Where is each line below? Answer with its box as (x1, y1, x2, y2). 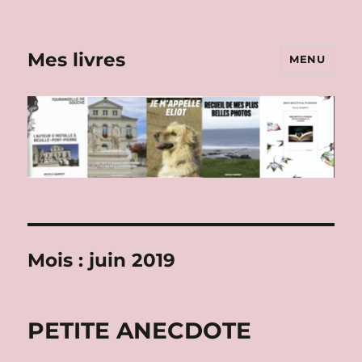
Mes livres (27, 48, 126, 71)
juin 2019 (89, 248, 176, 271)
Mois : (27, 248, 90, 271)
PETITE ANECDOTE (27, 316, 252, 344)
